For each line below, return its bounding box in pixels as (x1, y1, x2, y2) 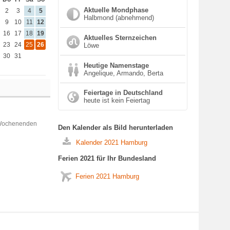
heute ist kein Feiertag (84, 97, 150, 104)
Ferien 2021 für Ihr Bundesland (58, 155, 156, 162)
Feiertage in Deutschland (84, 89, 163, 97)
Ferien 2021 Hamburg (75, 172, 139, 180)
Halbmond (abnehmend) (84, 14, 154, 22)
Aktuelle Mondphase (84, 6, 148, 14)
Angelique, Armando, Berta (84, 69, 163, 77)
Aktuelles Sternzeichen (84, 34, 157, 42)
